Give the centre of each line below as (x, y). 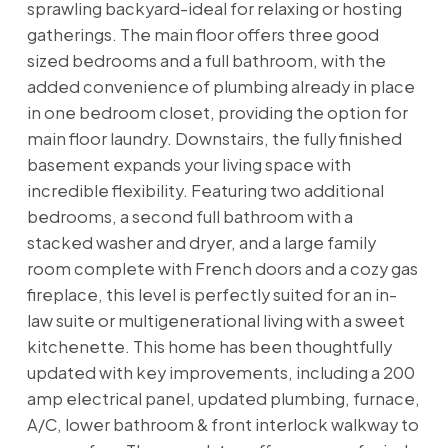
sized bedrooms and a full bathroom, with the (206, 60)
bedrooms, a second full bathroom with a (189, 216)
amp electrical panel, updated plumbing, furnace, (223, 398)
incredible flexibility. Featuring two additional (205, 190)
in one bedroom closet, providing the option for (217, 112)
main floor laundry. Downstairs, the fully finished (214, 138)
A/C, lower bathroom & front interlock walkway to (222, 424)
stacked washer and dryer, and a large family (201, 242)
